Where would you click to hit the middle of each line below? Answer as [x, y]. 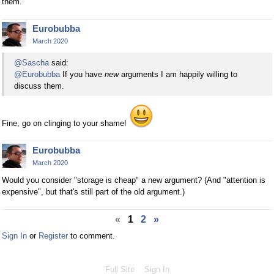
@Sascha [31, 62]
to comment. [91, 235]
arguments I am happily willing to [178, 74]
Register [53, 235]
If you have [82, 74]
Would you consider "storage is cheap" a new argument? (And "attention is [134, 180]
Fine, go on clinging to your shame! [65, 123]
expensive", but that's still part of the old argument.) [93, 191]
